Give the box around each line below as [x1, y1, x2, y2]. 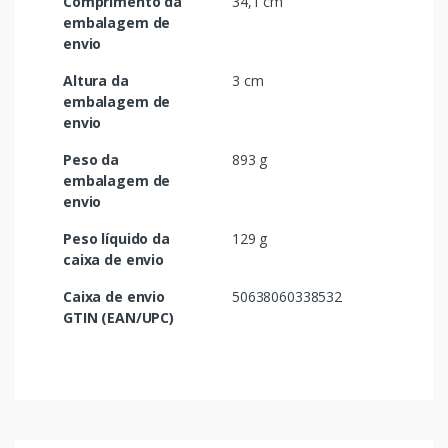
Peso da [63, 149, 119, 169]
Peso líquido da [63, 228, 170, 248]
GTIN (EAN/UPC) [63, 307, 174, 327]
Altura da [63, 70, 129, 90]
